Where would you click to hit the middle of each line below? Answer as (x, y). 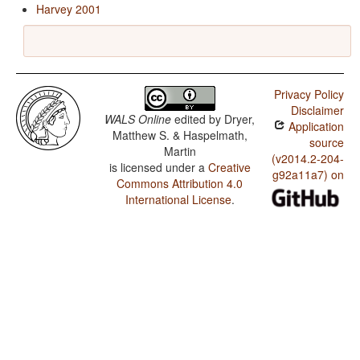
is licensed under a (158, 168)
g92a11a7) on (308, 175)
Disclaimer (317, 110)
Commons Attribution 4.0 (180, 184)
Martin (180, 151)
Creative (229, 168)
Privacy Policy (309, 94)
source (326, 143)
